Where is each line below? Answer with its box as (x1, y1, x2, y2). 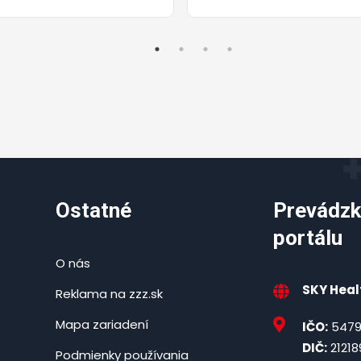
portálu (273, 225, 342, 250)
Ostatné (56, 197, 131, 222)
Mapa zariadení (56, 315, 148, 333)
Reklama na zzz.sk (56, 284, 163, 302)
